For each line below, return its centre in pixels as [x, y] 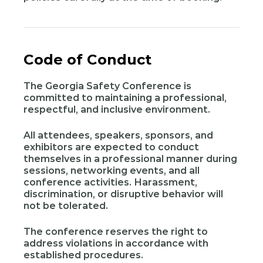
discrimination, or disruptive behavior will [123, 194]
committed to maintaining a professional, [125, 98]
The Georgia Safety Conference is [107, 86]
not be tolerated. [66, 206]
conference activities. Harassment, [110, 182]
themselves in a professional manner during [130, 159]
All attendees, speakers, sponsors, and [118, 135]
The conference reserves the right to [116, 232]
